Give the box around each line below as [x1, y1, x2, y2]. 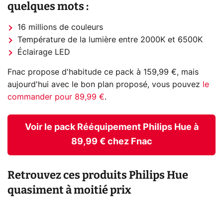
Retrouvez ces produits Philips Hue [7, 168, 188, 182]
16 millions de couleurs [17, 23, 103, 31]
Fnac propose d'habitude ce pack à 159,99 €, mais [7, 68, 199, 76]
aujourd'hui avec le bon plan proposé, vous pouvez [7, 80, 203, 89]
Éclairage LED [17, 48, 70, 56]
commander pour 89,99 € [7, 93, 105, 101]
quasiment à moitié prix [7, 183, 131, 197]
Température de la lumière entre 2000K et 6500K [17, 35, 203, 44]
